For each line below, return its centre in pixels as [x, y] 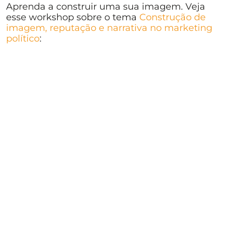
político [23, 39]
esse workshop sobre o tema [73, 17]
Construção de [173, 17]
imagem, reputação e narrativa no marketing [109, 28]
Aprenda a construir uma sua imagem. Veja [106, 7]
